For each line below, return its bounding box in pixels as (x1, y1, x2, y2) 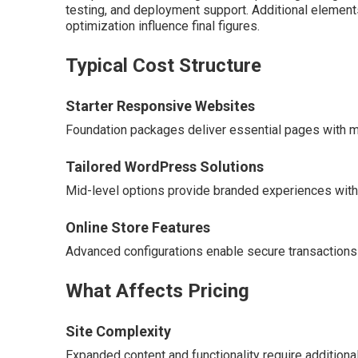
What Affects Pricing (66, 279, 249, 302)
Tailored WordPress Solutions (66, 157, 264, 175)
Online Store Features (66, 218, 210, 236)
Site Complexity (66, 322, 171, 340)
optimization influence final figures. (66, 18, 260, 34)
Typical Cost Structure (66, 54, 261, 77)
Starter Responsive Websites (66, 97, 255, 114)
